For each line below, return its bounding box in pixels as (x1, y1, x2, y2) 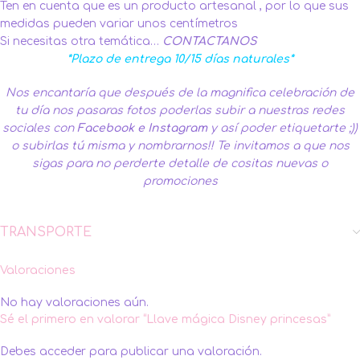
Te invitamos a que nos (216, 140, 350, 153)
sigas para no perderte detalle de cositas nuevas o (32, 157, 328, 170)
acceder (39, 346, 86, 358)
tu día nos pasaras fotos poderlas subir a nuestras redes (15, 104, 345, 117)
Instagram (148, 122, 207, 135)
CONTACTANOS (162, 35, 256, 48)
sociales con (2, 122, 74, 135)
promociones (142, 175, 218, 188)
